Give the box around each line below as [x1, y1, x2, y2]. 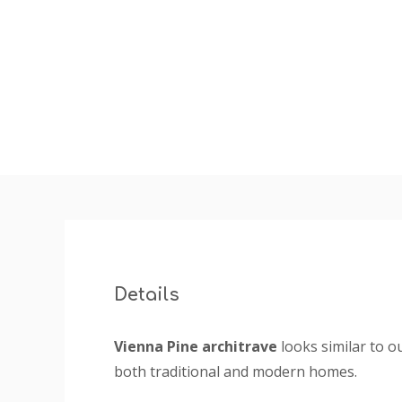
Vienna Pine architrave [114, 336, 281, 356]
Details [114, 284, 179, 305]
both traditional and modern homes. [114, 361, 357, 381]
